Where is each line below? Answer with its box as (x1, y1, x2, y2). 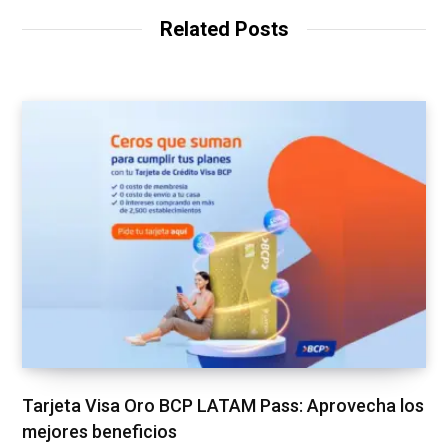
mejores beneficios (22, 421, 177, 443)
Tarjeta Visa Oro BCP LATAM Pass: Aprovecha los (22, 395, 424, 417)
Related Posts (159, 16, 289, 41)
